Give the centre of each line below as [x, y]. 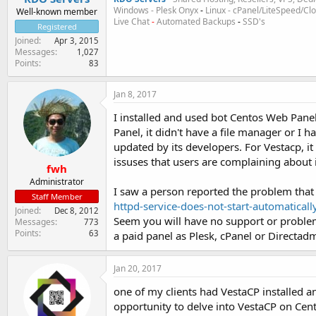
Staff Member [57, 196]
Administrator [57, 182]
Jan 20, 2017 [138, 268]
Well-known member [57, 11]
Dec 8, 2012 [77, 211]
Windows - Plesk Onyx [157, 10]
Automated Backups [196, 22]
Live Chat [133, 22]
